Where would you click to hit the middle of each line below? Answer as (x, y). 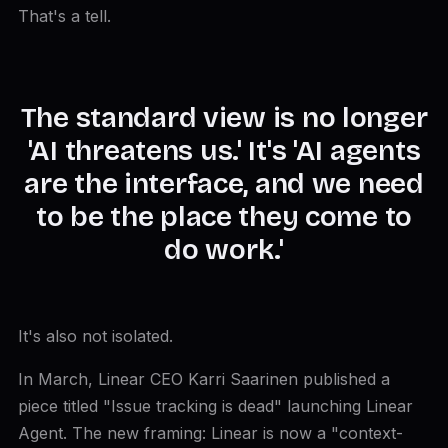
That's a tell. (64, 16)
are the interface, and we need (224, 184)
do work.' (224, 250)
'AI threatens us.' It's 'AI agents (224, 151)
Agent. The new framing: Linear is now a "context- (210, 433)
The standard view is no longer (224, 118)
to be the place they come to (224, 217)
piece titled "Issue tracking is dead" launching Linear (215, 406)
